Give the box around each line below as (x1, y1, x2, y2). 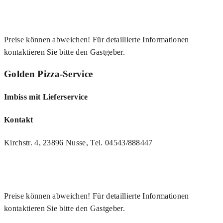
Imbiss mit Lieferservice (4, 92, 88, 101)
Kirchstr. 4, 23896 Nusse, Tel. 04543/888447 (4, 138, 153, 147)
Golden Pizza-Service (4, 68, 93, 79)
